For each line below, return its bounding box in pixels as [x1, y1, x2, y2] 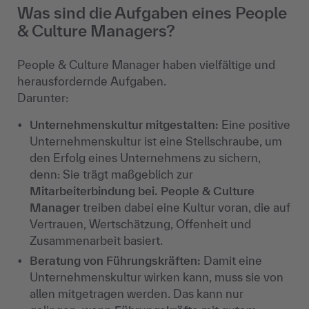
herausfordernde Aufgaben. [17, 74, 166, 88]
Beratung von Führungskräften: [30, 254, 203, 268]
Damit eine [203, 254, 262, 268]
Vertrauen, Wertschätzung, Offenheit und [30, 217, 251, 231]
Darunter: [17, 91, 68, 105]
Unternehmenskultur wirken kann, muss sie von [30, 270, 283, 284]
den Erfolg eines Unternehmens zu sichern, [30, 151, 261, 165]
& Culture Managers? [17, 21, 175, 41]
